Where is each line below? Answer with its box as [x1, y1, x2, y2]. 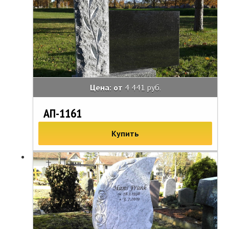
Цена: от [89, 82, 125, 93]
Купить [111, 128, 139, 139]
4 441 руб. [124, 82, 161, 93]
